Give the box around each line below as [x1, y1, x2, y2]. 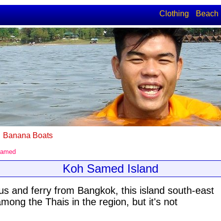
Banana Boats [3, 131, 53, 140]
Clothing [159, 9, 189, 18]
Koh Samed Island [63, 162, 158, 175]
